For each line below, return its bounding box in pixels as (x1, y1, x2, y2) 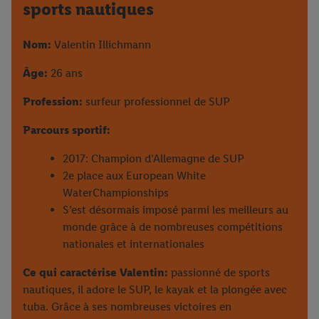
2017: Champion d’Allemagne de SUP (63, 151, 244, 165)
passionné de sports (168, 265, 270, 279)
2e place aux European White (63, 168, 206, 182)
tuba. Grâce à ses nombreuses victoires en (23, 299, 231, 313)
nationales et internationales (63, 236, 204, 251)
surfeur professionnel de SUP (83, 94, 230, 108)
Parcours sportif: (23, 122, 110, 137)
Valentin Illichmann (51, 37, 151, 51)
